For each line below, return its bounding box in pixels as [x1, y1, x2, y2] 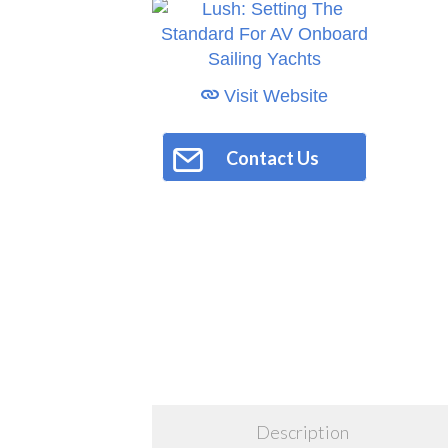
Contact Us [225, 146, 319, 169]
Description [256, 420, 350, 443]
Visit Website [218, 86, 328, 106]
